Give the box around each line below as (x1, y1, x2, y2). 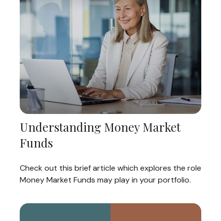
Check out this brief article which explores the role (20, 163, 201, 174)
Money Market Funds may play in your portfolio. (20, 175, 191, 185)
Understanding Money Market (20, 119, 181, 135)
